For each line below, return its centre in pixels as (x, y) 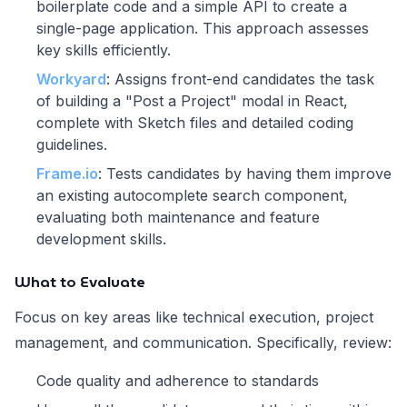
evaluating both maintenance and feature (178, 218)
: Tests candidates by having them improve (245, 174)
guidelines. (72, 145)
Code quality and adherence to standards (178, 381)
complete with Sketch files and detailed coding (195, 123)
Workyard (71, 79)
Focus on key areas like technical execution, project (194, 318)
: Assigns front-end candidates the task (240, 79)
